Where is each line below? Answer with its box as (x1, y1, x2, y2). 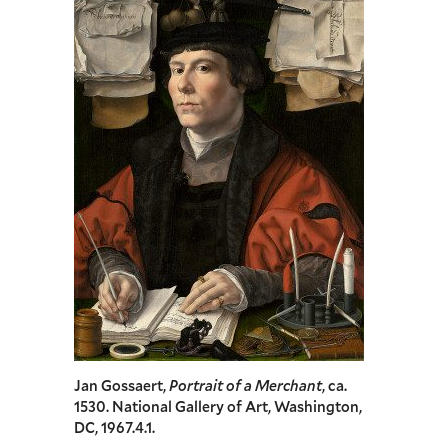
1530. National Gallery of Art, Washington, (74, 397, 362, 417)
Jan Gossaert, (74, 376, 169, 396)
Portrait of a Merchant (169, 376, 322, 396)
